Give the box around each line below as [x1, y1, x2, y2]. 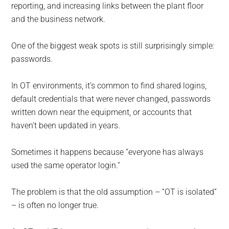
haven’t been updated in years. [11, 121, 121, 131]
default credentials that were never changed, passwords [11, 94, 211, 104]
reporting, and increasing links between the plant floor [11, 1, 204, 11]
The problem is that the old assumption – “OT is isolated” [11, 187, 217, 197]
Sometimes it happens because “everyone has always [11, 147, 204, 157]
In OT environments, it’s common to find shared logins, [11, 81, 207, 91]
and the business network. [11, 14, 106, 25]
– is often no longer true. [11, 200, 99, 211]
